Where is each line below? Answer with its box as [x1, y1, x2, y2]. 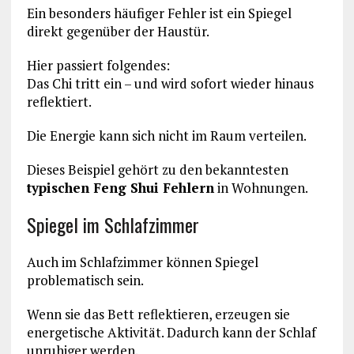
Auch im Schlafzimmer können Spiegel [26, 252, 258, 271]
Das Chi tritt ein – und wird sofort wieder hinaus [26, 73, 314, 92]
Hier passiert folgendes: [26, 55, 170, 74]
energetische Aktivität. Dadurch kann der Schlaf [26, 322, 316, 341]
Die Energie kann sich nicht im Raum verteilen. [26, 126, 307, 145]
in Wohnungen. [213, 178, 308, 197]
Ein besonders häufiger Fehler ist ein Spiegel [26, 3, 292, 22]
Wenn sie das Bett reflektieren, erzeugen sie [26, 304, 290, 323]
